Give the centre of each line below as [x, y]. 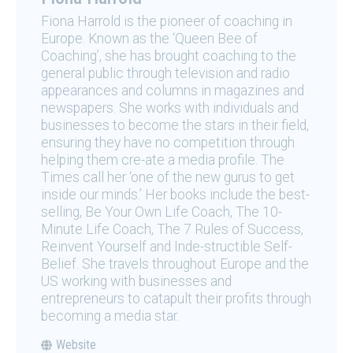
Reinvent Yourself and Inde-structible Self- [167, 246]
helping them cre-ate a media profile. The [163, 160]
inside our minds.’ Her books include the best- [175, 194]
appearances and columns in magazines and [173, 90]
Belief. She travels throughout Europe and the [175, 264]
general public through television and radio [165, 73]
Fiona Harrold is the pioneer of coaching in [167, 21]
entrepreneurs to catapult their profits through [176, 298]
